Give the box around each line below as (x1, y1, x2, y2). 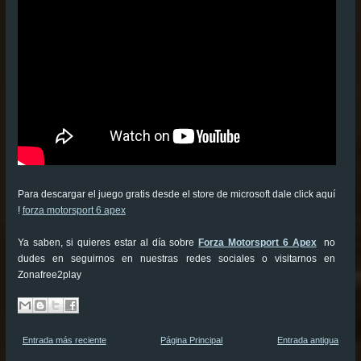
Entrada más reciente (22, 334, 106, 345)
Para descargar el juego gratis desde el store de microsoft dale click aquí (17, 188, 336, 200)
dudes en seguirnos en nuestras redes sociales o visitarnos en (17, 252, 336, 264)
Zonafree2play (17, 268, 81, 280)
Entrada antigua (277, 334, 339, 345)
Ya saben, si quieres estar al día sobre (17, 236, 199, 248)
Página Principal (160, 334, 223, 345)
